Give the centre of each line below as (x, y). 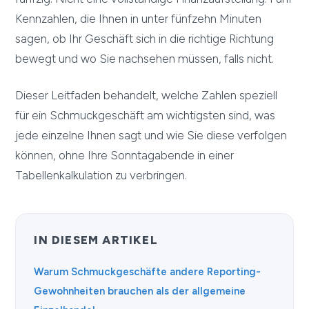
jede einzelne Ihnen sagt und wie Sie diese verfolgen (151, 136)
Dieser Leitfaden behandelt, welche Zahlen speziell (147, 96)
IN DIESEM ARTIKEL (96, 240)
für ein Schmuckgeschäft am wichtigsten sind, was (146, 116)
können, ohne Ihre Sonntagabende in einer (125, 156)
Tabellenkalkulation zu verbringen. (101, 176)
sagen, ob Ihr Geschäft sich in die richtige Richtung (145, 39)
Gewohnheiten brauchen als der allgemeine (140, 291)
